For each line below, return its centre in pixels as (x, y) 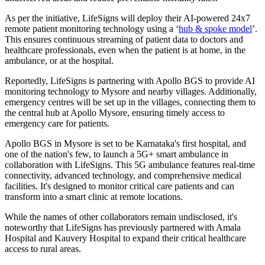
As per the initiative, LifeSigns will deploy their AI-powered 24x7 (127, 18)
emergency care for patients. (57, 123)
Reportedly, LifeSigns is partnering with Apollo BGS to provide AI (130, 80)
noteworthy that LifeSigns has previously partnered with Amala (123, 227)
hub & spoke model (215, 28)
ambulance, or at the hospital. (59, 60)
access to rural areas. (43, 248)
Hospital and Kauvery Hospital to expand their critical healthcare (125, 238)
